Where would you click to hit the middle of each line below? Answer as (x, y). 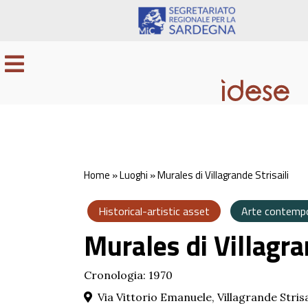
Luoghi (134, 175)
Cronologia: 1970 (128, 275)
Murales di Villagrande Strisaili (223, 175)
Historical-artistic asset (154, 211)
